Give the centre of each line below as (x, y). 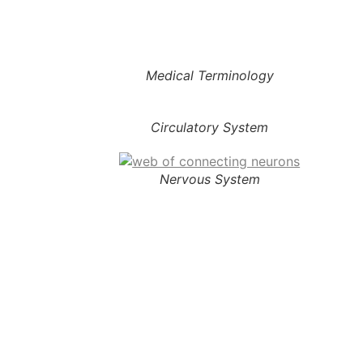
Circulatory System (210, 127)
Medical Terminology (209, 75)
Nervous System (209, 179)
